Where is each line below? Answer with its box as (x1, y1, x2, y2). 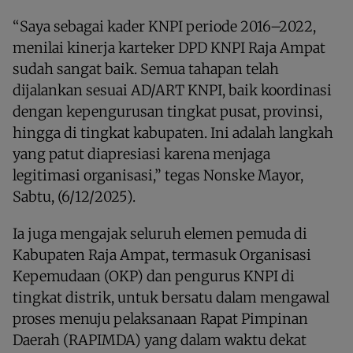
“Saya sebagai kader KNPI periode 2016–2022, (13, 17, 316, 35)
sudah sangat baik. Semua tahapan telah (13, 59, 279, 78)
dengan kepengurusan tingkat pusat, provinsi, (13, 102, 322, 121)
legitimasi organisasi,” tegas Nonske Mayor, (13, 165, 303, 184)
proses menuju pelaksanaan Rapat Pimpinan (13, 309, 308, 328)
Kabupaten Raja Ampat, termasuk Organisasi (13, 245, 311, 264)
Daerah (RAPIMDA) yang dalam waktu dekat (13, 330, 307, 349)
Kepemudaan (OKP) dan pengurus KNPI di (13, 266, 295, 285)
